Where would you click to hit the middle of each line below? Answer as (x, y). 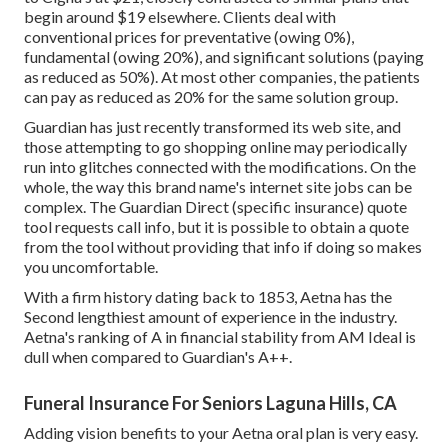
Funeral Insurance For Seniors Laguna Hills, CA (210, 402)
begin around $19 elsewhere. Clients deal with (180, 16)
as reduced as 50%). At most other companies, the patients (222, 76)
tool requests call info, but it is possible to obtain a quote (216, 226)
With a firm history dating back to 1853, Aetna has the (208, 296)
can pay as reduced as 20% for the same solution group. (211, 96)
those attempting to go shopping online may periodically (215, 146)
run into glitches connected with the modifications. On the (220, 166)
